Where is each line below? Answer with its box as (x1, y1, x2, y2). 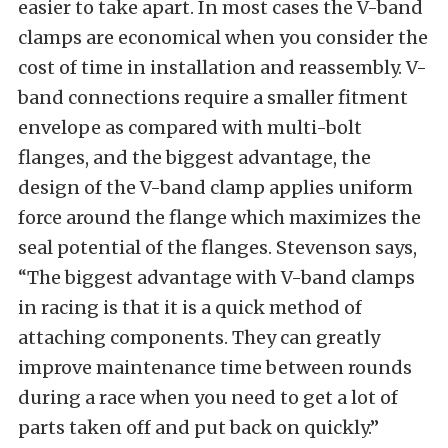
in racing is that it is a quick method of (18, 296, 362, 319)
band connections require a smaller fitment (18, 86, 408, 109)
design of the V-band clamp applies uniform (18, 176, 413, 199)
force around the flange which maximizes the (18, 206, 421, 229)
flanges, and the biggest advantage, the (18, 146, 371, 169)
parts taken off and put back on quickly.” (18, 416, 379, 439)
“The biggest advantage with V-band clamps (18, 266, 415, 289)
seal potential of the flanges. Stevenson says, (18, 236, 417, 259)
